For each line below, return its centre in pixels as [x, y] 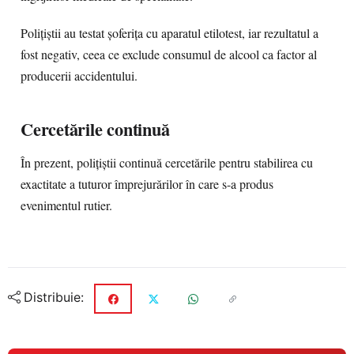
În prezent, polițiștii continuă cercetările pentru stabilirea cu [167, 163]
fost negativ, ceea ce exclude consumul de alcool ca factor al [169, 55]
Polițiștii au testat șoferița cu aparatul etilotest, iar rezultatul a [169, 33]
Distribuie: [54, 298]
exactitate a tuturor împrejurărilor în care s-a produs [147, 184]
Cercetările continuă [95, 129]
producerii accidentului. [79, 76]
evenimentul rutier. [66, 205]
